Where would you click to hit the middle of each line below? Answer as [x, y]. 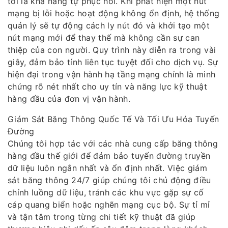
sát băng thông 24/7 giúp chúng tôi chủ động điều [109, 180]
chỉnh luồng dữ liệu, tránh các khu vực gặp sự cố [106, 192]
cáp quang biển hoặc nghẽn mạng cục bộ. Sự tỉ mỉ [109, 205]
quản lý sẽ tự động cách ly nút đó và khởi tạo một [109, 25]
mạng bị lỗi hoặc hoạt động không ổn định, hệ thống [114, 13]
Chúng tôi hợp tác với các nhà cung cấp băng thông [113, 144]
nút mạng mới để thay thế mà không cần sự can [104, 38]
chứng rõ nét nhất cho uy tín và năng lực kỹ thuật [108, 87]
